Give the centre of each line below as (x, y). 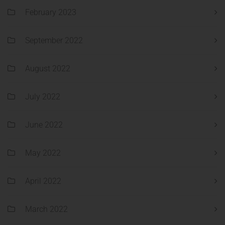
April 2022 (43, 181)
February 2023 (51, 13)
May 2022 (43, 153)
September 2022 (54, 41)
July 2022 (43, 97)
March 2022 (46, 209)
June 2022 (44, 125)
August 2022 (48, 69)
